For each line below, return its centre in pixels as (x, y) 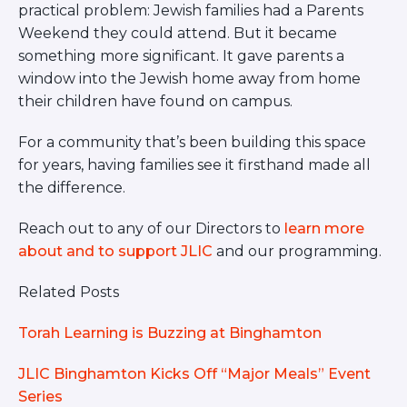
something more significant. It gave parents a (181, 56)
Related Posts (69, 293)
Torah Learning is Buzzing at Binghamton (170, 333)
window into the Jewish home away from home (189, 79)
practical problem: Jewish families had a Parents (191, 11)
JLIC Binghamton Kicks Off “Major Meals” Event (194, 374)
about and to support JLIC (115, 252)
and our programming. (297, 252)
